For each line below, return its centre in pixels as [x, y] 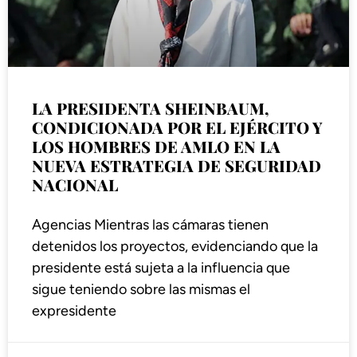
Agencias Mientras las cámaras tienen [150, 225]
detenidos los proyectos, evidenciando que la [175, 247]
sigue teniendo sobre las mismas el [141, 290]
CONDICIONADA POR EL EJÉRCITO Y [177, 127]
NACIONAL [75, 185]
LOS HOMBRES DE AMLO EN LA [156, 147]
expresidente [74, 311]
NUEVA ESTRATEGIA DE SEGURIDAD [177, 166]
